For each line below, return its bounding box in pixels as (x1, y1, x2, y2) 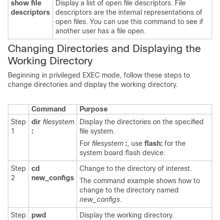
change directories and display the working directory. (8, 81, 178, 88)
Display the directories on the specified (80, 118, 204, 126)
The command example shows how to (80, 177, 200, 185)
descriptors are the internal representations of (55, 8, 202, 16)
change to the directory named (80, 186, 179, 194)
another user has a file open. (55, 27, 146, 35)
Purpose (80, 105, 108, 113)
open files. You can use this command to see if (55, 18, 203, 26)
